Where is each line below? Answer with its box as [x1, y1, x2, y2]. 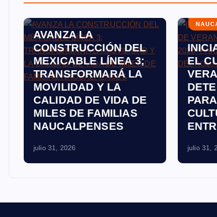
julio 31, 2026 [33, 144, 76, 152]
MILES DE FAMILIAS [33, 107, 138, 119]
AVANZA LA [33, 29, 93, 41]
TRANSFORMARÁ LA [33, 68, 143, 80]
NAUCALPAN [42, 8, 83, 15]
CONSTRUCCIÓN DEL [33, 42, 146, 54]
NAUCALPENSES [33, 120, 124, 132]
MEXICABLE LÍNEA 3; [33, 55, 144, 67]
